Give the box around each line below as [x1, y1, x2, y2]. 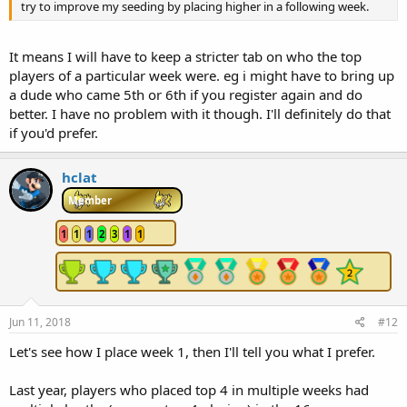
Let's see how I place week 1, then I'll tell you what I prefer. [9, 342, 375, 361]
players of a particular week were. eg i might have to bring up [9, 65, 394, 84]
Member [68, 193, 112, 207]
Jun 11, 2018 [9, 313, 71, 330]
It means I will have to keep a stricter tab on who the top [9, 46, 362, 65]
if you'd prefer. [9, 123, 98, 142]
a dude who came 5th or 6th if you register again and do [9, 84, 362, 104]
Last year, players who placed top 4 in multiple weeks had [9, 380, 369, 399]
